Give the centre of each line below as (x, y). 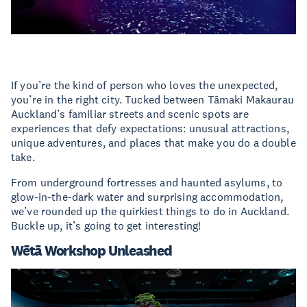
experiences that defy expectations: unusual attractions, (150, 128)
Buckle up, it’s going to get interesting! (106, 225)
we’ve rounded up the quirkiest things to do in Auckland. (150, 211)
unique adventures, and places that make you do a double (153, 143)
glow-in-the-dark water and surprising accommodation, (147, 197)
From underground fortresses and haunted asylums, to (147, 182)
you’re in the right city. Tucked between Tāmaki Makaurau (152, 99)
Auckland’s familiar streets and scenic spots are (130, 114)
